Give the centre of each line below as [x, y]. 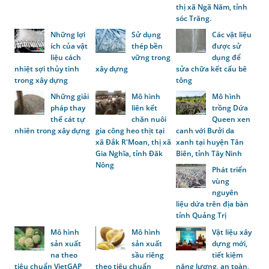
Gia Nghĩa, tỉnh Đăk [129, 154]
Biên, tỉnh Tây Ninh [209, 154]
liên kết [144, 108]
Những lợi [68, 35]
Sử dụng [146, 35]
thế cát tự [68, 119]
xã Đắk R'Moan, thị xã [133, 142]
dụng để [227, 58]
